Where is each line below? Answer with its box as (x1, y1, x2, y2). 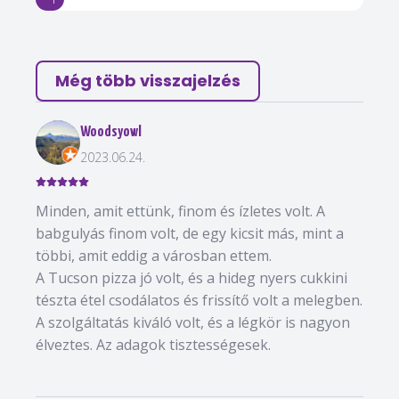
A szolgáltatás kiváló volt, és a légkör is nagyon (36, 312, 350, 332)
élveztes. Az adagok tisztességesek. (36, 334, 271, 354)
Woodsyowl (80, 124, 142, 140)
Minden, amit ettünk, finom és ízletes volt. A (36, 200, 325, 221)
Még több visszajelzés (55, 69, 240, 92)
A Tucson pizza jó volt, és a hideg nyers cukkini (36, 267, 347, 288)
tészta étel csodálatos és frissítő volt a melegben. (36, 289, 362, 310)
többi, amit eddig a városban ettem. (36, 245, 272, 265)
